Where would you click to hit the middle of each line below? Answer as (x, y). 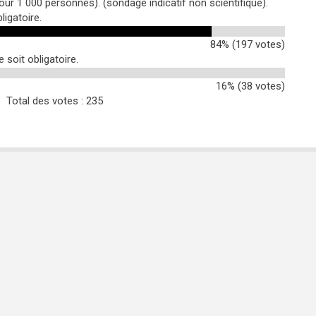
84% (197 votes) (248, 44)
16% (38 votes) (250, 86)
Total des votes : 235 (55, 101)
